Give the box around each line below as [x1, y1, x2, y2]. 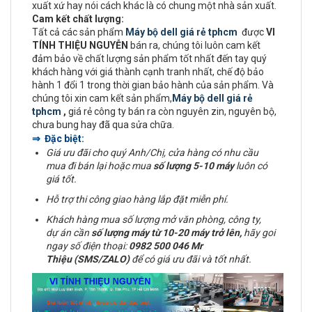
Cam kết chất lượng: [32, 13, 126, 24]
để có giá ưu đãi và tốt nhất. [130, 253, 251, 265]
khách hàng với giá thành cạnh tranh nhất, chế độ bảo [32, 66, 264, 77]
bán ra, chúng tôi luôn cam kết [128, 40, 260, 51]
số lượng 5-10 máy [153, 160, 234, 171]
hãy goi [242, 227, 275, 238]
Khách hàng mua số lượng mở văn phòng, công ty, [46, 214, 261, 225]
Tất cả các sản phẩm [32, 26, 125, 38]
